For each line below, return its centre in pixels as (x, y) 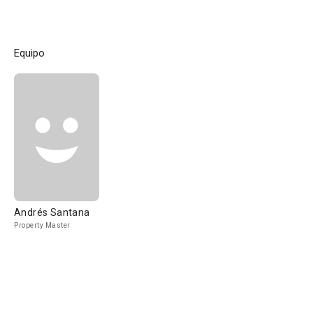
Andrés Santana (52, 212)
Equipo (29, 53)
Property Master (42, 225)
